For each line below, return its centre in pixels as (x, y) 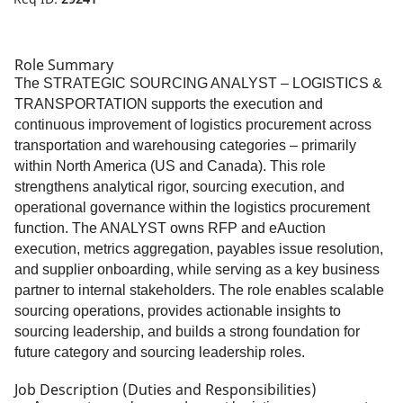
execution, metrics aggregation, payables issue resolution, (199, 249)
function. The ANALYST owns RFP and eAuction (170, 228)
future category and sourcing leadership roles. (160, 352)
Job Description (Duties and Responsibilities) (166, 390)
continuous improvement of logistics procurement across (193, 125)
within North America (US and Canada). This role (170, 166)
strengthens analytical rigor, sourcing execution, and (179, 187)
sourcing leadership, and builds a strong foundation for (187, 331)
